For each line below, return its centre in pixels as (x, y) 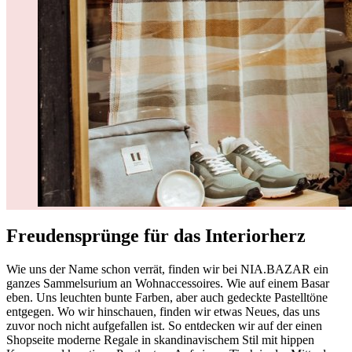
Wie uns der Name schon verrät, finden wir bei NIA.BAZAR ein (167, 269)
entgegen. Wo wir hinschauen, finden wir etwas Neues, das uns (163, 311)
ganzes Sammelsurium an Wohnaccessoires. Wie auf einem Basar (168, 283)
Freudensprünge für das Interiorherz (156, 235)
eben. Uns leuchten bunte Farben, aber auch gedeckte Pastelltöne (167, 297)
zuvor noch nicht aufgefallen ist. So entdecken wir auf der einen (164, 325)
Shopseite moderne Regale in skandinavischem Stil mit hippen (160, 339)
